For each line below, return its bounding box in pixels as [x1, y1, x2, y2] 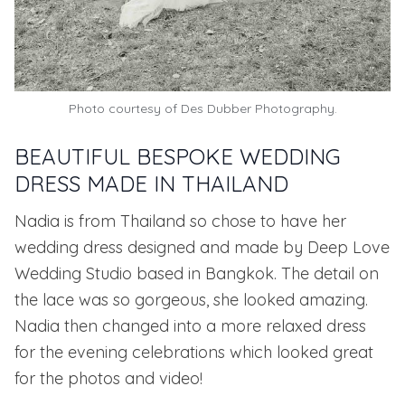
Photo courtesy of [68, 100, 181, 118]
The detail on [277, 263, 379, 285]
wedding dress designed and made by [14, 237, 307, 259]
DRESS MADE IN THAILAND [14, 170, 288, 198]
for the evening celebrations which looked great [14, 342, 373, 363]
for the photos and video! [14, 368, 202, 390]
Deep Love [307, 237, 390, 259]
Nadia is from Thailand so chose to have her [14, 211, 346, 232]
